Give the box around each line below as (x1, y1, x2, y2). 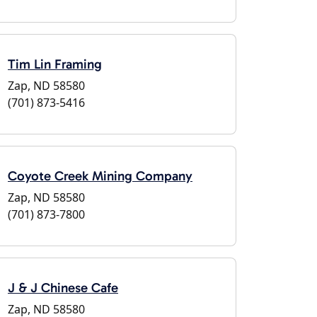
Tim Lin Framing (8, 56, 102, 72)
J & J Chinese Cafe (8, 279, 118, 296)
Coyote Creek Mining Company (8, 168, 192, 184)
